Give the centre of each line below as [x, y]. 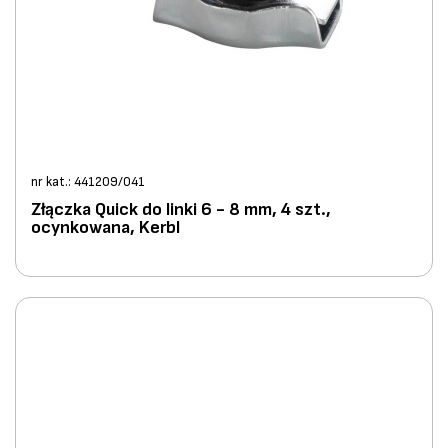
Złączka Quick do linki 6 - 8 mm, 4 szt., [181, 210]
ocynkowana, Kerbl [105, 228]
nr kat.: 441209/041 [88, 182]
